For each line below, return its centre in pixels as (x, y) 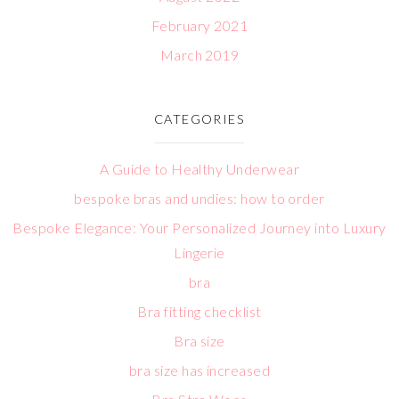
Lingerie (199, 252)
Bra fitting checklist (199, 311)
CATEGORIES (199, 119)
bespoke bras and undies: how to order (199, 198)
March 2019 (199, 55)
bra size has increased (199, 370)
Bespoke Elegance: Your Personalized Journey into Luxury (199, 228)
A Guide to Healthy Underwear (199, 169)
